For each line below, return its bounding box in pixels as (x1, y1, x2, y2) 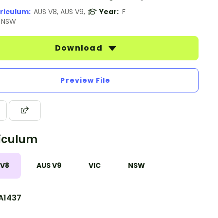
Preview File (60, 75, 111, 85)
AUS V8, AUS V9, (34, 7, 85, 17)
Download (54, 42, 105, 54)
